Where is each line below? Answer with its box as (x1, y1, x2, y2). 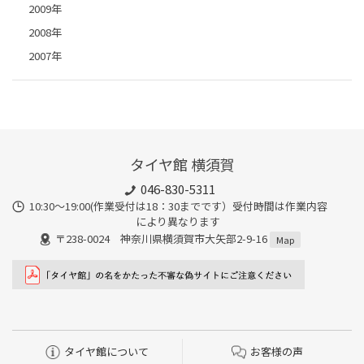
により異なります (136, 214, 220, 230)
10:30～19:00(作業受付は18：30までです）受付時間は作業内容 (28, 198, 327, 214)
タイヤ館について (64, 344, 149, 360)
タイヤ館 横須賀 (129, 154, 235, 175)
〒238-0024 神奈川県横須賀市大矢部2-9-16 (55, 230, 270, 246)
